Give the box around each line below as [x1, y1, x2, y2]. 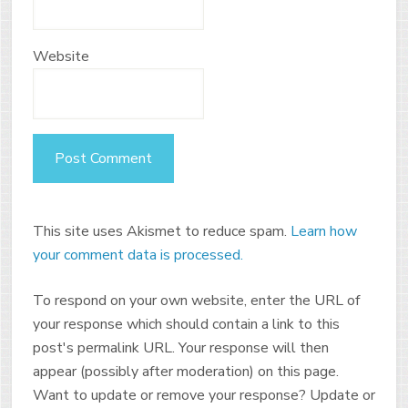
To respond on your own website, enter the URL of [32, 290, 360, 311]
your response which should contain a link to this [32, 313, 340, 334]
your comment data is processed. [32, 244, 243, 265]
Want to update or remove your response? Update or [32, 384, 375, 405]
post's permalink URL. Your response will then [32, 337, 329, 358]
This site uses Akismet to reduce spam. [32, 220, 291, 241]
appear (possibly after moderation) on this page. [32, 361, 339, 382]
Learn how [290, 220, 357, 241]
